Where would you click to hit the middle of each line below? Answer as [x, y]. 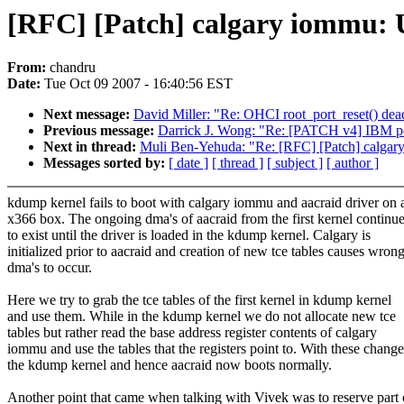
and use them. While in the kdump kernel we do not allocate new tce [202, 317]
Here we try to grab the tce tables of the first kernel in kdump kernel [199, 300]
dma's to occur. [50, 268]
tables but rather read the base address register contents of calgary [192, 333]
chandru [73, 68]
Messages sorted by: [106, 163]
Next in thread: [92, 147]
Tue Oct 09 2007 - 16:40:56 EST [138, 84]
